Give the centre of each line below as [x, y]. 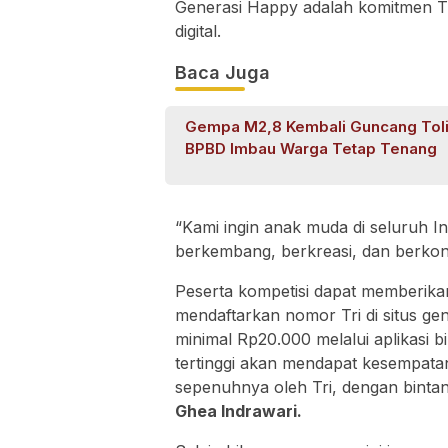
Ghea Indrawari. [238, 411]
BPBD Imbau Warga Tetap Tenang [311, 149]
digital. [198, 31]
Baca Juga [222, 73]
